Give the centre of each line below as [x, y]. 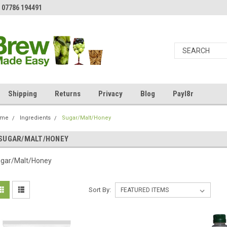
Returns [68, 94]
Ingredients [35, 118]
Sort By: [100, 190]
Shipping [23, 94]
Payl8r [183, 94]
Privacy [110, 94]
